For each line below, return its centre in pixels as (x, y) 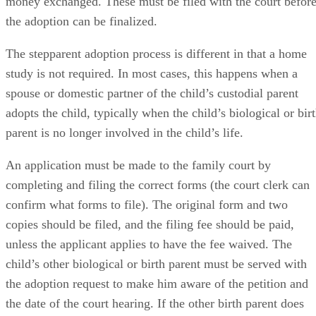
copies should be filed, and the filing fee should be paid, (150, 237)
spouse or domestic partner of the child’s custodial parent (152, 106)
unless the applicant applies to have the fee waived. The (149, 257)
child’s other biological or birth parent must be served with (156, 276)
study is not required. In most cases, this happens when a (152, 86)
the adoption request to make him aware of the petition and (157, 296)
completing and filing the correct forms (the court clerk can (158, 197)
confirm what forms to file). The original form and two (147, 217)
